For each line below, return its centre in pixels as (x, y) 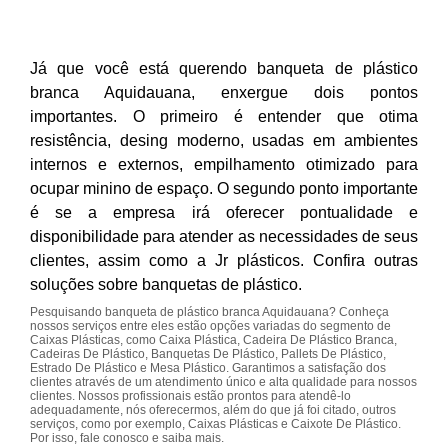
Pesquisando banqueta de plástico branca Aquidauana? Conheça (209, 312)
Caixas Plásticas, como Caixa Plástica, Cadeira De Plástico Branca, (213, 340)
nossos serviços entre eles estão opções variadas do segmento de (210, 326)
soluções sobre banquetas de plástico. (166, 284)
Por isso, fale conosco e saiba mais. (127, 438)
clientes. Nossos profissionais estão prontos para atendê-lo (190, 396)
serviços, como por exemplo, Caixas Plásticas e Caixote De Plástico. (215, 424)
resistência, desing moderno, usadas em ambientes (224, 140)
